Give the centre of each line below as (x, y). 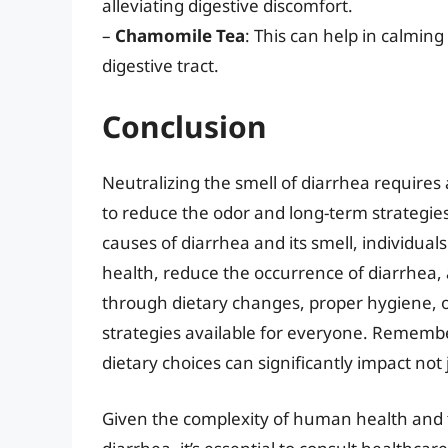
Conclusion (184, 127)
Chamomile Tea (180, 35)
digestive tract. (160, 65)
